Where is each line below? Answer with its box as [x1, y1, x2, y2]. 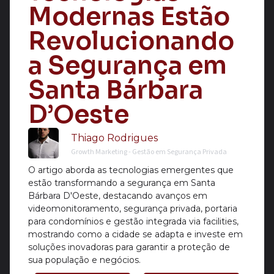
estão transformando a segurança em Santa [28, 177, 215, 188]
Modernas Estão [28, 1, 230, 32]
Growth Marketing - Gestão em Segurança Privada [71, 147, 227, 157]
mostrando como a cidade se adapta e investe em [28, 228, 243, 240]
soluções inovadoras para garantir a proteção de [28, 241, 230, 253]
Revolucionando [28, 26, 234, 57]
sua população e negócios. [28, 254, 141, 265]
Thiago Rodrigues [71, 132, 158, 144]
